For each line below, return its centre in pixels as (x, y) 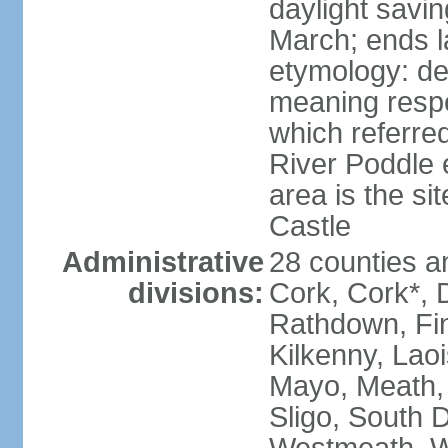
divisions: (195, 293)
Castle (309, 226)
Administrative (162, 262)
